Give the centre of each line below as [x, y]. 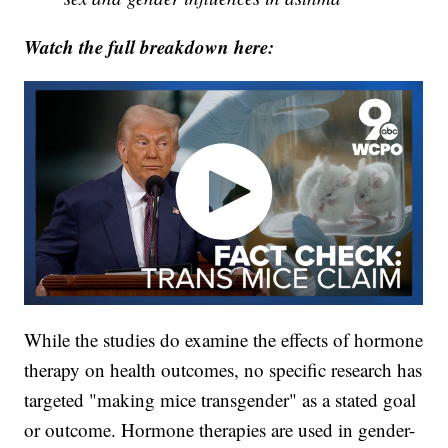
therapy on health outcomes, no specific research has [223, 369]
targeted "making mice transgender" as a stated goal [220, 399]
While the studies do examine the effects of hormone [224, 339]
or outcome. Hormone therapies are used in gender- [220, 429]
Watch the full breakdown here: [149, 47]
